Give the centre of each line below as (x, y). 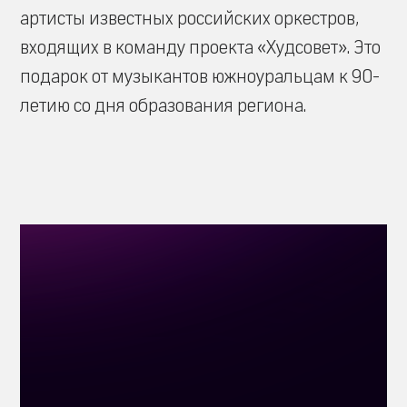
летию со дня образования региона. (163, 106)
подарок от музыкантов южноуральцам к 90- (200, 77)
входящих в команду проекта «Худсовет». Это (200, 48)
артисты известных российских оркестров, (189, 19)
